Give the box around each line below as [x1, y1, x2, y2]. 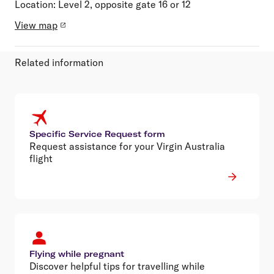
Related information [15, 56, 103, 68]
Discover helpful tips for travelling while [29, 259, 205, 272]
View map [15, 18, 57, 31]
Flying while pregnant [29, 248, 124, 259]
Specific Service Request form [29, 128, 165, 139]
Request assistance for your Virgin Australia [29, 139, 225, 152]
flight [29, 152, 53, 165]
